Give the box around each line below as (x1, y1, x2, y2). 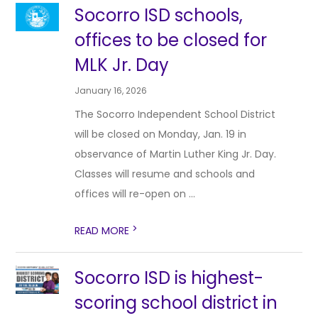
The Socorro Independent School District (75, 107, 276, 121)
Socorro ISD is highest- (75, 266, 264, 290)
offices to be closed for (75, 28, 268, 52)
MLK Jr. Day (75, 53, 170, 77)
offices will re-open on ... (75, 187, 196, 201)
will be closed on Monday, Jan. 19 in (75, 127, 247, 141)
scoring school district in (75, 291, 278, 314)
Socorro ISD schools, (75, 4, 243, 27)
